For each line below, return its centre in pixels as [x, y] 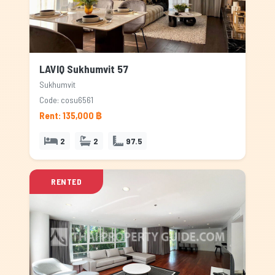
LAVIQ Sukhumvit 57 [84, 69]
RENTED [66, 181]
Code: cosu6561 [66, 100]
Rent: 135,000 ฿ [71, 115]
